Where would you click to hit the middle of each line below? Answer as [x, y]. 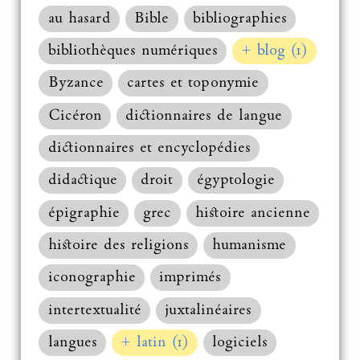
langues [72, 343]
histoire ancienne [253, 213]
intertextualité [94, 310]
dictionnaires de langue [204, 116]
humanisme [250, 246]
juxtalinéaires [209, 310]
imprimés [190, 278]
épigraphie [84, 213]
